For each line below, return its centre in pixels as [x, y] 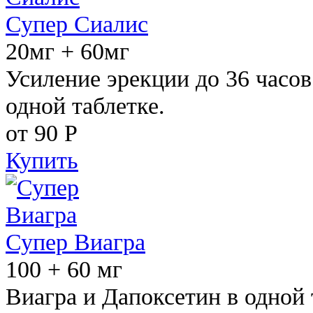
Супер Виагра [75, 241]
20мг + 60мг [67, 51]
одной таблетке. [85, 105]
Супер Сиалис [77, 23]
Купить [42, 160]
